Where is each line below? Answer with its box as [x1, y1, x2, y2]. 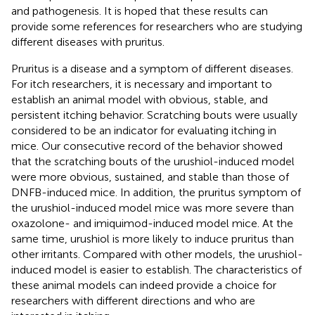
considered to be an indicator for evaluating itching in [11, 123, 276, 137]
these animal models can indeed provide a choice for [11, 278, 276, 292]
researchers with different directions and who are [11, 293, 255, 307]
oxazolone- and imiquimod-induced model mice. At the [11, 216, 293, 230]
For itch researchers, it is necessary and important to [11, 77, 272, 91]
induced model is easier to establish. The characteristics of [11, 262, 302, 276]
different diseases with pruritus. [11, 34, 165, 49]
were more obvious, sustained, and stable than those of [11, 169, 289, 184]
